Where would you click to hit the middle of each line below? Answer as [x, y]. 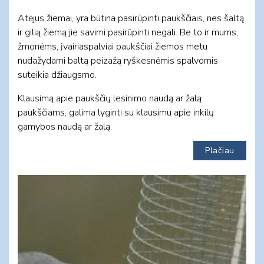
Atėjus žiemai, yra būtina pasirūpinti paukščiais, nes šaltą [131, 18]
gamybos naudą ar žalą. [65, 126]
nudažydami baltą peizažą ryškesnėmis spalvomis [118, 60]
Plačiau [220, 150]
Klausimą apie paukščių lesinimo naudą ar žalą [110, 98]
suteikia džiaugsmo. [57, 75]
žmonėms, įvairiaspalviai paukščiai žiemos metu [113, 46]
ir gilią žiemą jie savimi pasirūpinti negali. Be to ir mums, [128, 32]
